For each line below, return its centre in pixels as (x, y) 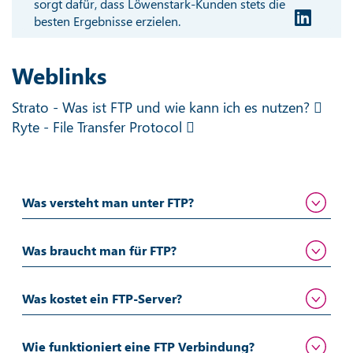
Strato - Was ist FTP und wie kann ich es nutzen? (163, 107)
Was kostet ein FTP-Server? (102, 298)
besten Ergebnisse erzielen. (108, 20)
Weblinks (59, 75)
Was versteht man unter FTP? (108, 202)
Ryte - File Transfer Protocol (99, 126)
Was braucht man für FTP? (99, 250)
